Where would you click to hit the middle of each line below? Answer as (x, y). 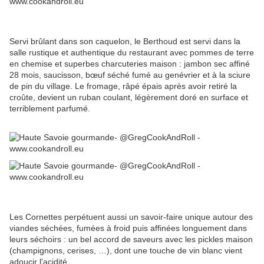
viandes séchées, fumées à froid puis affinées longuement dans (128, 228)
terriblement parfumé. (50, 108)
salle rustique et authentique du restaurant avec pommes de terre (132, 52)
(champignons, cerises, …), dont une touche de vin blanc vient (126, 250)
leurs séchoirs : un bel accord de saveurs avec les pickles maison (131, 239)
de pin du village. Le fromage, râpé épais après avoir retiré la (123, 86)
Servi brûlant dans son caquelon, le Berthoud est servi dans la (125, 41)
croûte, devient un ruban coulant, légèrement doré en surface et (129, 97)
